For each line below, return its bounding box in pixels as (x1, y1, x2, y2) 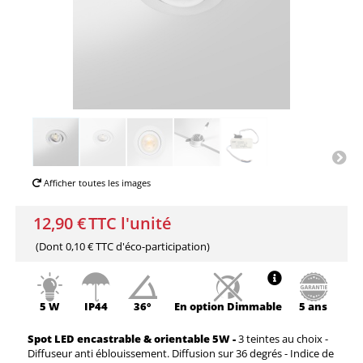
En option (173, 298, 227, 314)
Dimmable (226, 298, 282, 314)
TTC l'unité (88, 212, 172, 235)
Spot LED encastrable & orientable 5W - (28, 331, 236, 347)
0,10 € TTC (65, 239, 113, 254)
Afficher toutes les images (41, 177, 151, 190)
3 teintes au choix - (236, 331, 331, 347)
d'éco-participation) (113, 239, 210, 254)
